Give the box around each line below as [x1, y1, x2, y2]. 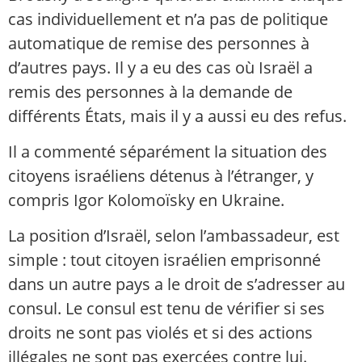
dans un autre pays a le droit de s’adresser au [8, 273, 345, 296]
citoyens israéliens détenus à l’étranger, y [8, 165, 314, 187]
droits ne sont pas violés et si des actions [8, 322, 313, 344]
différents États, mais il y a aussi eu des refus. [8, 104, 347, 127]
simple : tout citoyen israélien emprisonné [8, 249, 321, 271]
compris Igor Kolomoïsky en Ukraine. [8, 189, 284, 212]
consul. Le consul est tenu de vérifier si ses [8, 297, 325, 320]
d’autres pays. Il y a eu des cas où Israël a [8, 56, 313, 78]
